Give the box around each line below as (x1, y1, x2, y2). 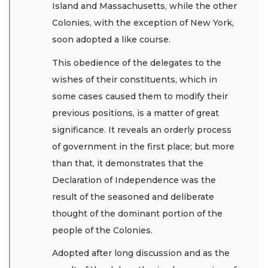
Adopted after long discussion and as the (52, 248, 230, 259)
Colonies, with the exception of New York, (52, 17, 234, 29)
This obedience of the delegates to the (52, 57, 221, 68)
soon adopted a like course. (52, 34, 170, 45)
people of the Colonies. (52, 224, 155, 236)
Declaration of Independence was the (52, 174, 216, 185)
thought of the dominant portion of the (52, 208, 223, 219)
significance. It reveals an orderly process (52, 124, 232, 135)
